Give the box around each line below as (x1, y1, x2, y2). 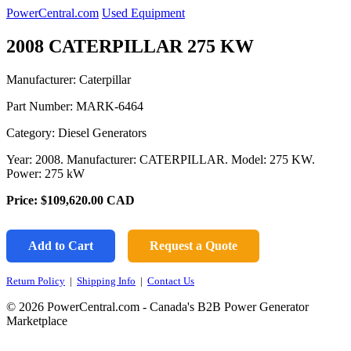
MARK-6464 (76, 99, 143, 113)
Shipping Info (77, 274, 136, 287)
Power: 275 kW (6, 166, 85, 180)
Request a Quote (150, 238, 237, 252)
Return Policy (6, 274, 65, 287)
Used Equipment (102, 6, 185, 20)
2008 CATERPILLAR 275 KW (6, 35, 254, 56)
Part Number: (6, 99, 76, 113)
